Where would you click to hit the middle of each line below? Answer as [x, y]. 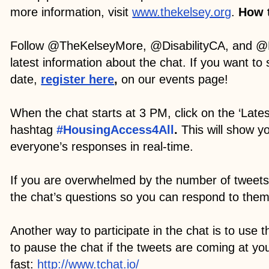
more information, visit [71, 12]
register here [78, 79]
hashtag [34, 129]
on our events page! [175, 79]
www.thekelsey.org [182, 12]
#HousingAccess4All [116, 129]
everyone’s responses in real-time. [102, 146]
